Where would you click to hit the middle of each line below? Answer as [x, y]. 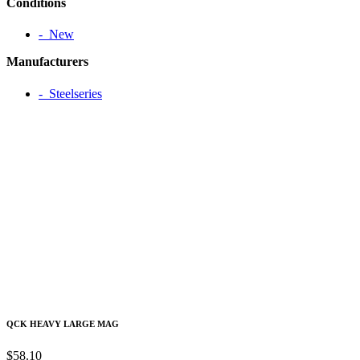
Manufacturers [47, 62]
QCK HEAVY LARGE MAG [63, 323]
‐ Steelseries [70, 93]
